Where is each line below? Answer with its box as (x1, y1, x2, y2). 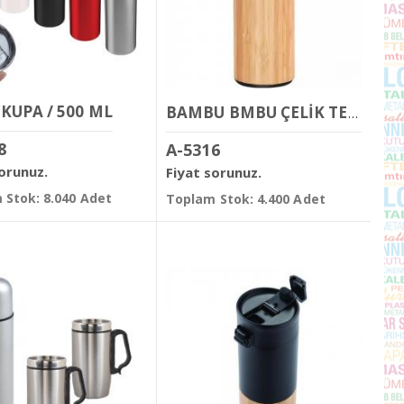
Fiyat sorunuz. (166, 163, 262, 182)
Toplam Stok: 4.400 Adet (166, 190, 326, 208)
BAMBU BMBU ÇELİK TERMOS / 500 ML (347, 103, 358, 122)
